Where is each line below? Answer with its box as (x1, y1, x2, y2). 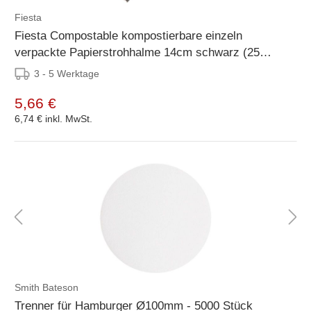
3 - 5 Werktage (34, 67, 99, 79)
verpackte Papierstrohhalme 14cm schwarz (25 (15, 45, 260, 59)
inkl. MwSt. (45, 112, 92, 124)
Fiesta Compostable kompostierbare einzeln (15, 28, 242, 42)
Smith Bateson (15, 281, 78, 293)
